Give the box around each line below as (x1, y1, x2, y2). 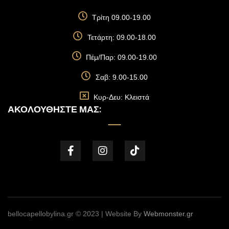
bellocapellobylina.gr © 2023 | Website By (8, 209, 144, 218)
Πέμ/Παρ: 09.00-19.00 (86, 53, 157, 61)
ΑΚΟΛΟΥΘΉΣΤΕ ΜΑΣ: (8, 103, 101, 115)
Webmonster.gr (144, 209, 193, 218)
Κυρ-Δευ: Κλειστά (94, 93, 150, 101)
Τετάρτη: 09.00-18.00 (87, 33, 156, 41)
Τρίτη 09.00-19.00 (92, 13, 151, 21)
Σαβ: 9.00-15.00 (95, 73, 148, 81)
